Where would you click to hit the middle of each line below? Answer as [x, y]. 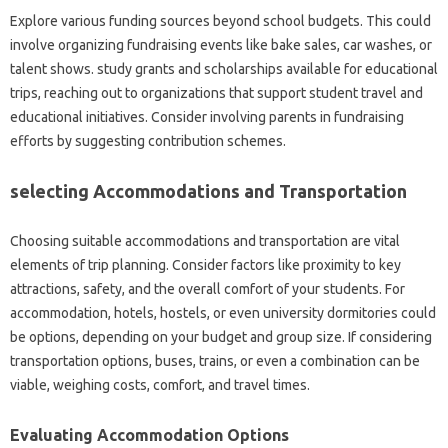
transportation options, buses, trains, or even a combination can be [215, 360]
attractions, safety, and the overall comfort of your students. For [207, 288]
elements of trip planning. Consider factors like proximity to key [205, 264]
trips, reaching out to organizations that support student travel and [216, 92]
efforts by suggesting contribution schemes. [148, 140]
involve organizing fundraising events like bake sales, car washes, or [221, 44]
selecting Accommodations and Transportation [208, 190]
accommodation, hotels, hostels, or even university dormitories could [223, 312]
